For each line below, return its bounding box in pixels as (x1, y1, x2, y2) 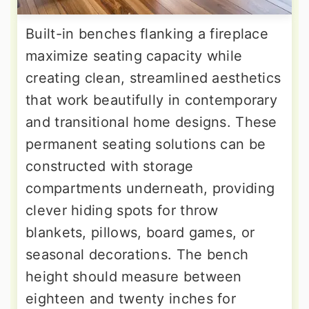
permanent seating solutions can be (26, 135, 266, 152)
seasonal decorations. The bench (26, 246, 249, 263)
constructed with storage (26, 157, 194, 175)
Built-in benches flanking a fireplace (26, 25, 269, 42)
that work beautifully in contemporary (26, 91, 278, 108)
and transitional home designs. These (26, 113, 277, 130)
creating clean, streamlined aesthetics (26, 69, 281, 86)
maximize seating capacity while (26, 47, 243, 64)
